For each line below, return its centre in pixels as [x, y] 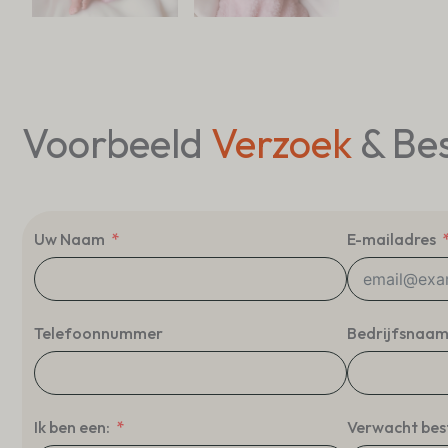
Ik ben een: [72, 426]
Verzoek [285, 142]
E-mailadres [391, 238]
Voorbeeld [116, 142]
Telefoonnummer [98, 332]
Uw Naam [69, 238]
